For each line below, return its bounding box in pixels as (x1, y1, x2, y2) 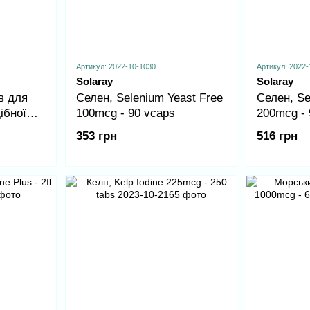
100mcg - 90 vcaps (75, 107, 175, 120)
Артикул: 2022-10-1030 (75, 62, 156, 71)
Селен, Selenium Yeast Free (75, 91, 223, 105)
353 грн (75, 129, 117, 143)
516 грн (257, 129, 298, 143)
